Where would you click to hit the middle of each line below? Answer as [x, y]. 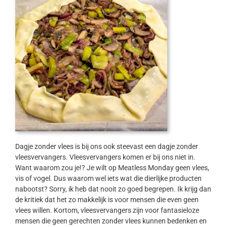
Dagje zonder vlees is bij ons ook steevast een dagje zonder [106, 147]
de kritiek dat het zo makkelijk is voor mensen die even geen [107, 200]
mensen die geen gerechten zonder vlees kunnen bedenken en [111, 221]
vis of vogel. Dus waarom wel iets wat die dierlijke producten [108, 179]
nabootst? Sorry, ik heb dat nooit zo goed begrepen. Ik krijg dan [113, 189]
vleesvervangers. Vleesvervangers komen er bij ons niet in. [105, 157]
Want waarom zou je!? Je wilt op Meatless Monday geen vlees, [112, 168]
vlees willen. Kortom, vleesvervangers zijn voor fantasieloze [107, 211]
